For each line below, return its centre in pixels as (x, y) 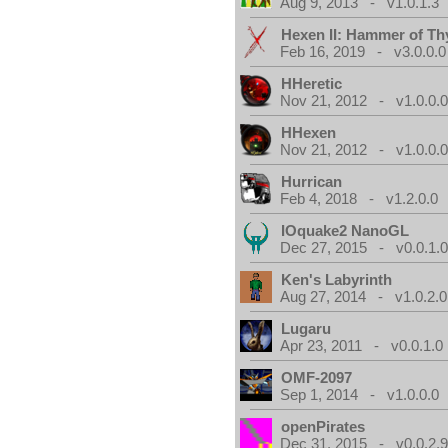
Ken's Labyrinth (337, 279)
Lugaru (306, 328)
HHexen (309, 132)
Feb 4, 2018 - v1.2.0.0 (359, 198)
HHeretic (312, 83)
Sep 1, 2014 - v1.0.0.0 (360, 394)
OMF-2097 (317, 377)
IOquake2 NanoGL (345, 230)
